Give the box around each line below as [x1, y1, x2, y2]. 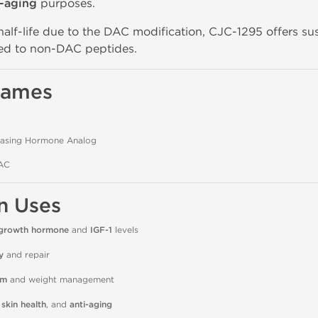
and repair [3, 250, 50, 260]
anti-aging [69, 300, 112, 310]
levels [111, 225, 138, 235]
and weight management [6, 275, 114, 285]
